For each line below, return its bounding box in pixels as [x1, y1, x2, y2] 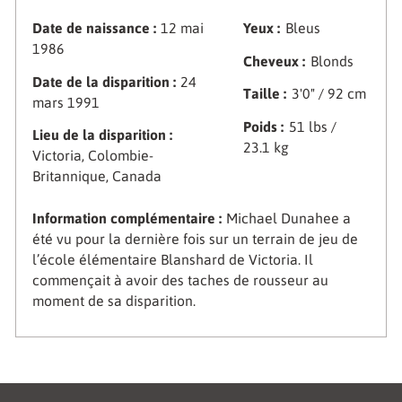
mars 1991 [31, 93, 100, 110]
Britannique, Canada [31, 168, 162, 185]
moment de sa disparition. [31, 292, 196, 309]
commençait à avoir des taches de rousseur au [31, 271, 328, 288]
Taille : [243, 85, 287, 102]
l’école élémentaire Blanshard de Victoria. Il [31, 250, 313, 267]
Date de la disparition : [31, 73, 176, 90]
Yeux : [243, 20, 281, 37]
